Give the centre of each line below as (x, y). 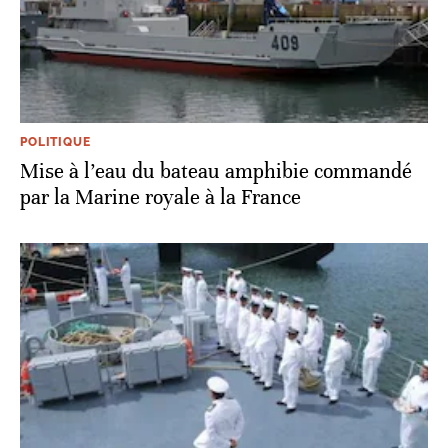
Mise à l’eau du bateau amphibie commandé (216, 171)
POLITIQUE (55, 141)
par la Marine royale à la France (160, 197)
